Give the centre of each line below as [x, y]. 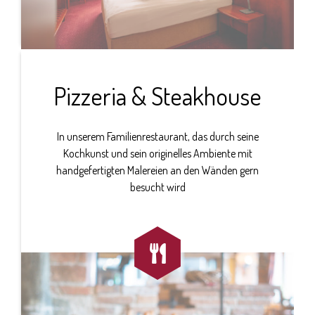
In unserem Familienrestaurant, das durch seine [157, 136]
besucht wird [157, 187]
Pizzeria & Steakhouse [157, 95]
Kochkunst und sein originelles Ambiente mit [157, 153]
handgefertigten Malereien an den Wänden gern [157, 170]
